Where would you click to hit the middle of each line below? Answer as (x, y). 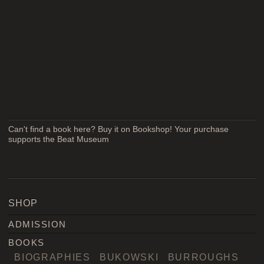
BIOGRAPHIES (52, 257)
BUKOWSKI (129, 257)
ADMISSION (37, 225)
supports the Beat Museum (59, 139)
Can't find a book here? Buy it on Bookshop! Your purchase (119, 129)
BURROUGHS (203, 257)
